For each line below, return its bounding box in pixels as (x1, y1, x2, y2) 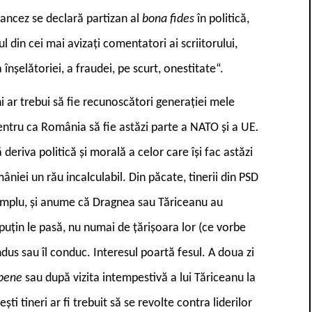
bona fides (142, 12, 197, 26)
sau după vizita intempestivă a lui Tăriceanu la (25, 271, 256, 285)
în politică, (197, 12, 249, 26)
